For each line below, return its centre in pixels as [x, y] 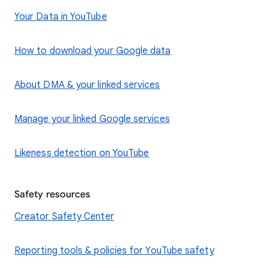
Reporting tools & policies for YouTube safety [114, 251]
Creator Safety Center [64, 217]
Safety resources [53, 194]
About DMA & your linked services [87, 85]
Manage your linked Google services [92, 119]
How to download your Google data [93, 51]
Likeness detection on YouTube [82, 153]
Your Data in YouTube [61, 17]
